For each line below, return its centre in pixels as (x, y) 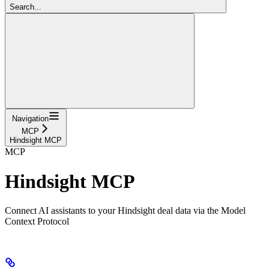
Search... (26, 7)
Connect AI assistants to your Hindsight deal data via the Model (125, 211)
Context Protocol (37, 222)
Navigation (30, 119)
